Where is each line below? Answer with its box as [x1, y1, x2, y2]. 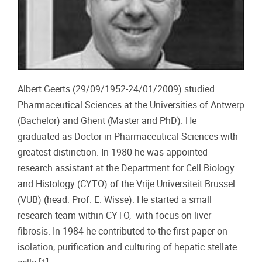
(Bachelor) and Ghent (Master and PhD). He [18, 115, 196, 126]
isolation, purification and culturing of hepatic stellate [18, 241, 237, 253]
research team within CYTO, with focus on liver [18, 209, 211, 221]
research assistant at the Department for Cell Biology [18, 162, 235, 174]
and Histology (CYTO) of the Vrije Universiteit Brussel [18, 178, 235, 189]
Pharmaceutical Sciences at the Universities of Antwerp [18, 99, 244, 111]
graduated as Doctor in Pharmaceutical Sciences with [18, 130, 238, 142]
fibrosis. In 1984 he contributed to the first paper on [18, 225, 227, 237]
